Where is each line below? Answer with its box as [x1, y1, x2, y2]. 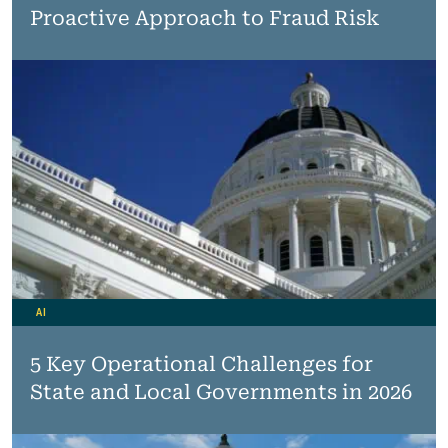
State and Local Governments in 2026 [29, 379, 412, 404]
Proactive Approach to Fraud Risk [29, 6, 379, 30]
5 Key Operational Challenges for [29, 351, 373, 376]
